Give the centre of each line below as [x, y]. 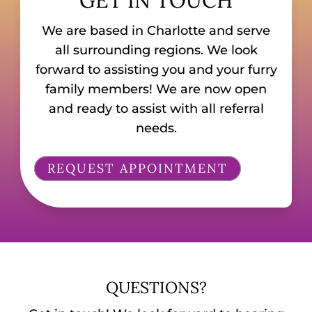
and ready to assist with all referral [156, 108]
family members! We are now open [156, 89]
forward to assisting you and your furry [156, 69]
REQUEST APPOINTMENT [138, 169]
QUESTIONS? [156, 287]
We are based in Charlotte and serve [156, 30]
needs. [156, 128]
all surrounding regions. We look [156, 50]
